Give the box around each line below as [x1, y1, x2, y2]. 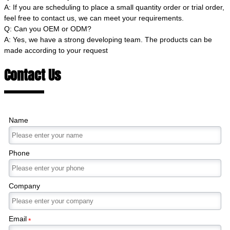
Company [9, 181, 40, 190]
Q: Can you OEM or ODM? [4, 24, 91, 33]
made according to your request [4, 46, 108, 54]
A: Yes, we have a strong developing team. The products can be [4, 35, 212, 44]
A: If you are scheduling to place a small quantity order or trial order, [4, 3, 224, 11]
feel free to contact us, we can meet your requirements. [4, 13, 184, 22]
